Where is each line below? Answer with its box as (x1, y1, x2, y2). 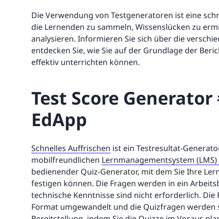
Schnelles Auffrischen (31, 143, 110, 154)
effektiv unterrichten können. (31, 57, 140, 68)
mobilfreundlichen (31, 154, 102, 166)
